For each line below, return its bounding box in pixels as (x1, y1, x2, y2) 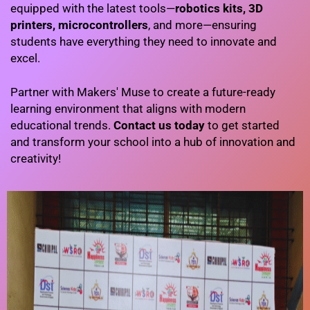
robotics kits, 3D (175, 1, 263, 16)
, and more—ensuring (148, 18, 257, 33)
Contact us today (113, 118, 205, 133)
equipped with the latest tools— (10, 1, 175, 16)
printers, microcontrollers (10, 18, 148, 33)
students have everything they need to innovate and (10, 35, 277, 49)
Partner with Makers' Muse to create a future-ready (10, 85, 275, 100)
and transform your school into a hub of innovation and (10, 135, 295, 149)
